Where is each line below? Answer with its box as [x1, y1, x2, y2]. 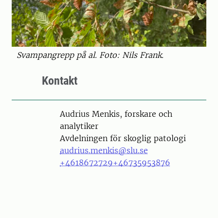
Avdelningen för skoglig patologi [60, 133, 186, 143]
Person [39, 109, 65, 118]
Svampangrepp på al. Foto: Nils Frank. [17, 50, 163, 60]
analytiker [60, 121, 98, 131]
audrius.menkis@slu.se [60, 145, 148, 155]
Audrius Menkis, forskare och [60, 109, 172, 119]
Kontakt [42, 74, 77, 88]
